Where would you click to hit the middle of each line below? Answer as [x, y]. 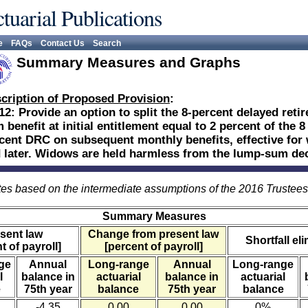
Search [107, 43]
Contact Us [63, 43]
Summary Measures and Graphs [129, 62]
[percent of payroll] [153, 246]
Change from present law [153, 234]
